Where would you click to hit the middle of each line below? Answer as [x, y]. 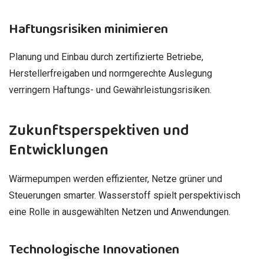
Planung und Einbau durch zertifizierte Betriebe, [106, 57]
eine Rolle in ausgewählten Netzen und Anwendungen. [120, 212]
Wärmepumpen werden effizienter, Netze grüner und [115, 179]
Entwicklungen [59, 150]
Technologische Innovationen [94, 250]
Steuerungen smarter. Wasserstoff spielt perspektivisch [125, 196]
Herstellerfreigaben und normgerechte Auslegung [110, 73]
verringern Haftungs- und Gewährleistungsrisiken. [110, 90]
